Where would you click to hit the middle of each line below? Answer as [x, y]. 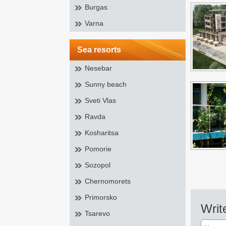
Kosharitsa [102, 133]
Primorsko [101, 197]
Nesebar [98, 68]
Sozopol [98, 165]
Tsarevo [97, 213]
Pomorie [98, 149]
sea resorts [102, 50]
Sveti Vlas [100, 100]
